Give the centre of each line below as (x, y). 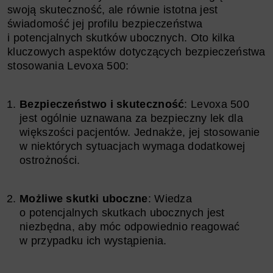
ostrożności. (50, 160)
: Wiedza (170, 198)
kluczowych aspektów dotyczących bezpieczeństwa (136, 51)
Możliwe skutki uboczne (84, 198)
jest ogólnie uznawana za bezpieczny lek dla (131, 118)
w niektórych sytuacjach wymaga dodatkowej (133, 146)
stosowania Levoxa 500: (68, 66)
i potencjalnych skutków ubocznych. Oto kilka (121, 37)
